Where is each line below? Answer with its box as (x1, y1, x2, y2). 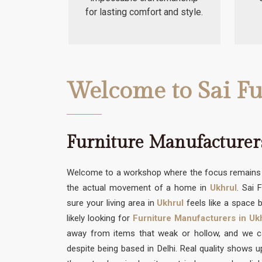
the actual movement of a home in (67, 182, 210, 194)
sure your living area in (67, 198, 157, 209)
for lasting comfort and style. (85, 6, 204, 18)
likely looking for (67, 213, 130, 224)
